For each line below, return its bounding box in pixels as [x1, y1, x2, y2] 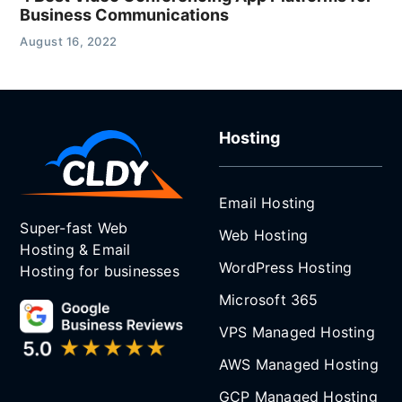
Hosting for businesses [20, 261, 179, 280]
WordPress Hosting [219, 258, 353, 277]
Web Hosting [219, 226, 309, 245]
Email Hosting [219, 194, 316, 213]
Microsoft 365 [219, 291, 319, 310]
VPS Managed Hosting [219, 323, 375, 342]
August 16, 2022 [20, 33, 118, 48]
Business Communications [20, 4, 230, 24]
